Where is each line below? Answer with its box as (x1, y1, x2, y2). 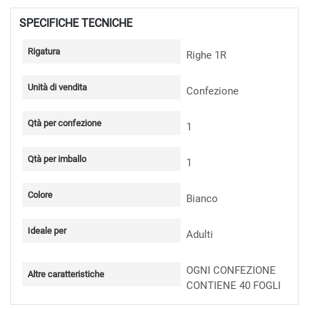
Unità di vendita (28, 82, 87, 93)
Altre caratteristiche (28, 269, 104, 280)
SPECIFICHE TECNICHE (19, 16, 132, 30)
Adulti (186, 228, 214, 241)
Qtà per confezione (28, 118, 101, 129)
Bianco (186, 192, 219, 205)
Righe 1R (186, 48, 227, 61)
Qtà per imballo (28, 154, 86, 165)
